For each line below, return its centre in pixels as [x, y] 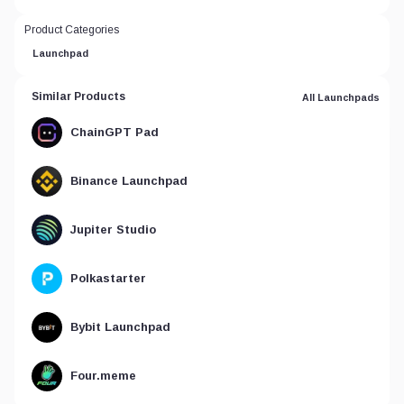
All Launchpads [341, 97]
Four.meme [103, 376]
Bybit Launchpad [120, 327]
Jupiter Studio [113, 230]
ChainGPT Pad [115, 132]
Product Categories [72, 30]
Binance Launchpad [129, 181]
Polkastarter [108, 278]
